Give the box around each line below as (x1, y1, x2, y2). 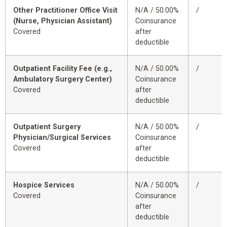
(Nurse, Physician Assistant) (13, 17, 112, 26)
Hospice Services (13, 181, 74, 190)
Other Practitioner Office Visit (13, 6, 118, 15)
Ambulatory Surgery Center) (13, 75, 112, 84)
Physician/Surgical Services (13, 133, 111, 142)
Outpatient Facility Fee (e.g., (13, 64, 112, 73)
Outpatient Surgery (13, 123, 81, 132)
